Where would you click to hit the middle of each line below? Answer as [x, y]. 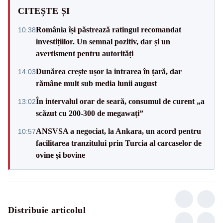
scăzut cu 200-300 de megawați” [90, 113]
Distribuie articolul [47, 210]
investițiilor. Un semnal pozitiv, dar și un [103, 41]
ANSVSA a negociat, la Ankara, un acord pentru [118, 131]
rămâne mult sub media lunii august [96, 83]
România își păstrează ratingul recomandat [109, 29]
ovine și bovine [60, 155]
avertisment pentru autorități [85, 53]
